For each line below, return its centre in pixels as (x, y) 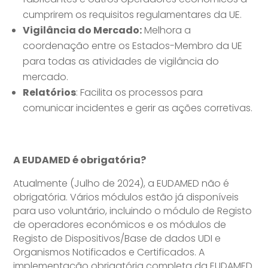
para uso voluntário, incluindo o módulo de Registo (133, 211)
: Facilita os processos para (140, 93)
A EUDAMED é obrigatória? (80, 160)
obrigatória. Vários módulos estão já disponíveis (126, 197)
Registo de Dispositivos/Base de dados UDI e (117, 239)
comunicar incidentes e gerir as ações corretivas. (138, 108)
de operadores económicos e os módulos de (120, 225)
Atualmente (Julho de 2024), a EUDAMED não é (121, 184)
